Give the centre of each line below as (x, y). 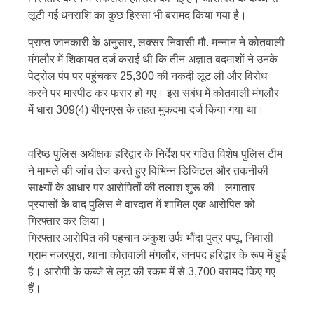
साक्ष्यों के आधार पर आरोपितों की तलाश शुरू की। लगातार (142, 188)
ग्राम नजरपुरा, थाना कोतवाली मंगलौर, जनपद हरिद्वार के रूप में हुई (157, 255)
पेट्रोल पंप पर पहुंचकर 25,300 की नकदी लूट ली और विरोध (148, 76)
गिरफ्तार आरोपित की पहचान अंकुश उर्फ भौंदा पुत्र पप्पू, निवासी (151, 238)
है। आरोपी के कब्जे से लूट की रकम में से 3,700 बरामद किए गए (152, 272)
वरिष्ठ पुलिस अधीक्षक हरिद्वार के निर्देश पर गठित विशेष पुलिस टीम (155, 154)
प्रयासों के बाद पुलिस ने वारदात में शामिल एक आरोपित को (142, 205)
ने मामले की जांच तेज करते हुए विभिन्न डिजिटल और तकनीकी (148, 171)
